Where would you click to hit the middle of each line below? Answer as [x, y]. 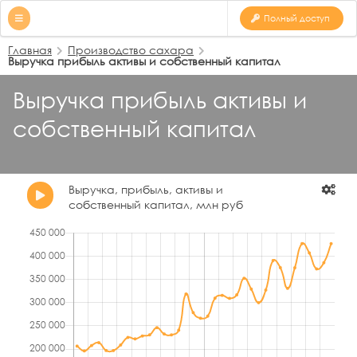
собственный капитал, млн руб [156, 205]
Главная [30, 50]
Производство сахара [131, 50]
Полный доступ [297, 19]
